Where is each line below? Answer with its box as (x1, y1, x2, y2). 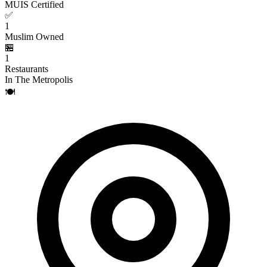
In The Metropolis (5, 74, 73, 85)
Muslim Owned (5, 32, 64, 42)
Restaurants (5, 64, 48, 74)
